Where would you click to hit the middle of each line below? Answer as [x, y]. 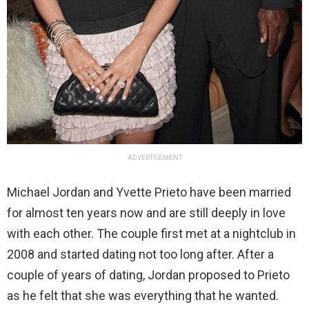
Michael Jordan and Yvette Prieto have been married [149, 192]
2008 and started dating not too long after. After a [140, 255]
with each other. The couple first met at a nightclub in [151, 234]
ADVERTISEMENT [154, 158]
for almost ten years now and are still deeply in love [146, 213]
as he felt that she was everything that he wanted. [143, 296]
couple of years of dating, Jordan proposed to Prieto [148, 275]
